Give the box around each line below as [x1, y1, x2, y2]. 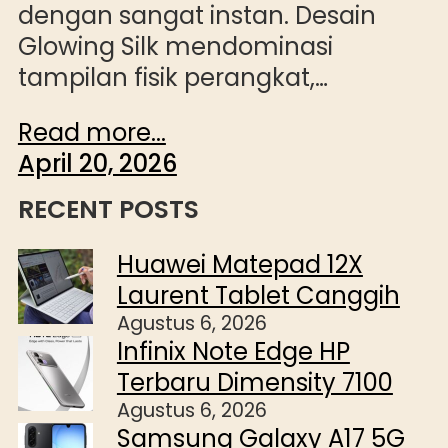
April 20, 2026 [17, 147, 177, 181]
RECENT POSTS [17, 192, 199, 228]
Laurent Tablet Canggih [116, 279, 400, 313]
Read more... [17, 116, 166, 150]
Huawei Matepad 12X [116, 248, 363, 282]
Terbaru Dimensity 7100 [116, 366, 393, 400]
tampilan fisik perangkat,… [17, 61, 328, 95]
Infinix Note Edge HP [116, 335, 350, 369]
